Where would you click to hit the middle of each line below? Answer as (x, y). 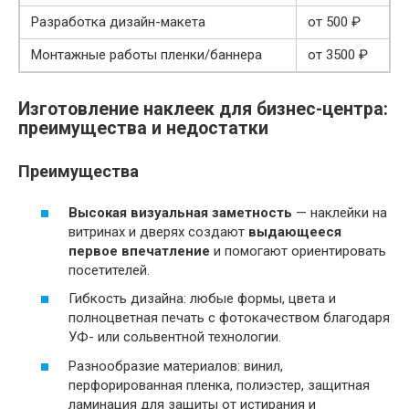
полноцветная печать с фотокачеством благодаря (229, 318)
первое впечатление (139, 251)
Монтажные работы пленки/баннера (147, 55)
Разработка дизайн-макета (118, 22)
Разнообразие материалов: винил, (176, 366)
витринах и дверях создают (158, 231)
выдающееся (295, 231)
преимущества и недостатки (143, 129)
